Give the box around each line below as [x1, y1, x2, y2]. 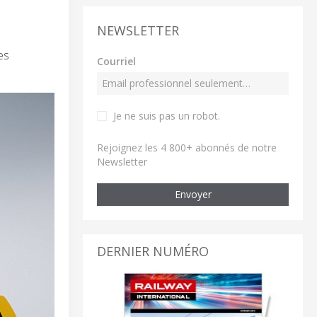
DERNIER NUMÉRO [97, 242, 209, 260]
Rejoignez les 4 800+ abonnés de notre [97, 140, 277, 154]
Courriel [97, 54, 136, 68]
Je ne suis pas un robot [113, 108, 218, 122]
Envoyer [174, 187, 212, 201]
